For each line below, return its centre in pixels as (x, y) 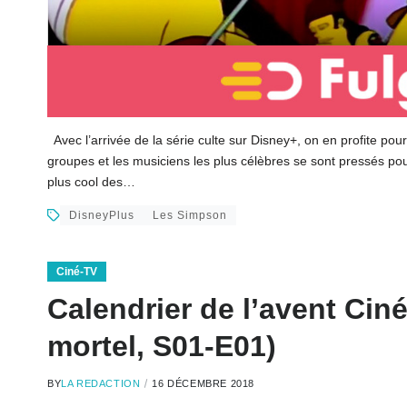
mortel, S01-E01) (162, 347)
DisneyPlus (102, 216)
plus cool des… (91, 182)
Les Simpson (190, 216)
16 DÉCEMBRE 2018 (203, 384)
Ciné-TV (77, 272)
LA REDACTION (101, 384)
